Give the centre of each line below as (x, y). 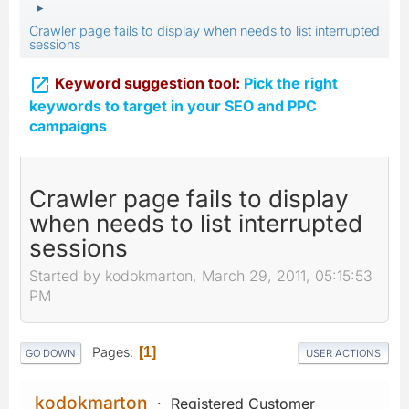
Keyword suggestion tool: (147, 83)
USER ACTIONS (343, 353)
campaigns (68, 126)
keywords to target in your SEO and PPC (173, 105)
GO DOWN (51, 353)
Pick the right (289, 83)
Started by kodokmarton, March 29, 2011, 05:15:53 (201, 276)
